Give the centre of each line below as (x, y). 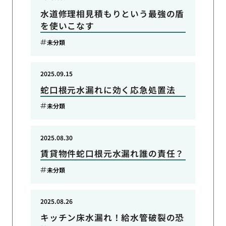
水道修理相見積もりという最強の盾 (112, 13)
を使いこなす (67, 25)
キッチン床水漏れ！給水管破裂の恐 (112, 218)
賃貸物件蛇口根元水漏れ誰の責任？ (112, 154)
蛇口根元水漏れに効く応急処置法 (108, 90)
